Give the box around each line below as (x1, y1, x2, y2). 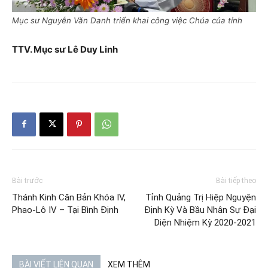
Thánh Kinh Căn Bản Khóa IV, (12, 191, 126, 203)
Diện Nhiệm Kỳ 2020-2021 (154, 217, 256, 228)
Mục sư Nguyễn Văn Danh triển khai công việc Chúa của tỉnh (12, 15, 242, 25)
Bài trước (12, 176, 42, 185)
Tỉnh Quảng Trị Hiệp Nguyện (145, 191, 256, 203)
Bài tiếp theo (216, 176, 256, 185)
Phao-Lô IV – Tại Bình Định (12, 204, 118, 215)
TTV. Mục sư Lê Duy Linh (12, 43, 120, 55)
